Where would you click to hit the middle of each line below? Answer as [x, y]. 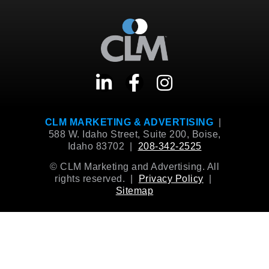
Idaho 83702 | [103, 146]
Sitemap [134, 191]
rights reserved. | [97, 179]
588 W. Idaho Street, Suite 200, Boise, [134, 134]
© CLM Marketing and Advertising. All [134, 167]
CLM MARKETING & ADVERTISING [129, 122]
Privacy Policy [171, 179]
